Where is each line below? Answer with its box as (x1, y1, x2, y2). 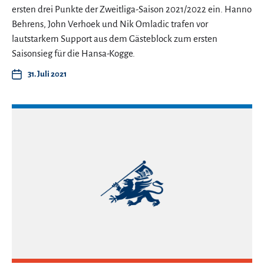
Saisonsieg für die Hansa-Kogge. (12, 48, 135, 58)
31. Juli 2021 (28, 69, 67, 78)
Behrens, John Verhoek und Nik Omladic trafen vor (12, 18, 208, 29)
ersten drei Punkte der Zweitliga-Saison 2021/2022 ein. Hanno (12, 4, 252, 14)
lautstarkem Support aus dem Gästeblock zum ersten (12, 33, 217, 44)
